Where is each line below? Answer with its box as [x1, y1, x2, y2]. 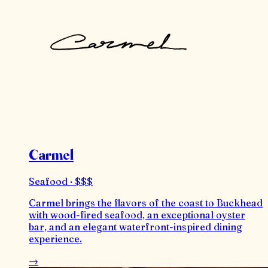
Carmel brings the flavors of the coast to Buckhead [29, 196, 263, 209]
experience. [29, 232, 82, 245]
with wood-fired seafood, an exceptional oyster [29, 208, 245, 221]
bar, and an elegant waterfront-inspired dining [29, 220, 242, 233]
